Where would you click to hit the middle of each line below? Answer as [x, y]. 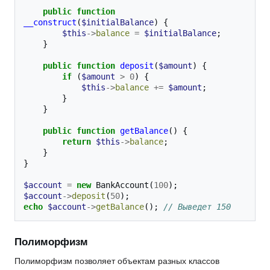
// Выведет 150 [197, 207]
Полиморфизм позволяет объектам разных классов [117, 261]
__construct [50, 23]
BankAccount [122, 185]
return [77, 142]
